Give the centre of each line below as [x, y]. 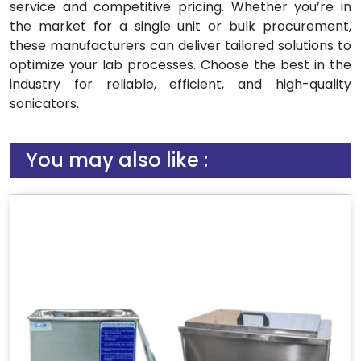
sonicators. [44, 104]
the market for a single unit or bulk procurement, [180, 26]
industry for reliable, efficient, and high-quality [180, 84]
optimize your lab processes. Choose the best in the [180, 65]
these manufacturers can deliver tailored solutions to [180, 46]
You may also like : [117, 160]
